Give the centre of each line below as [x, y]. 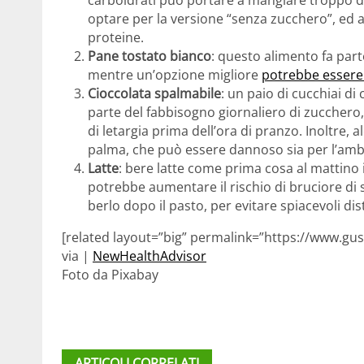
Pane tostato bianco [149, 56]
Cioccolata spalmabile [154, 94]
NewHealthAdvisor [149, 256]
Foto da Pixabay [110, 275]
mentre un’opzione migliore [175, 75]
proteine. [116, 38]
